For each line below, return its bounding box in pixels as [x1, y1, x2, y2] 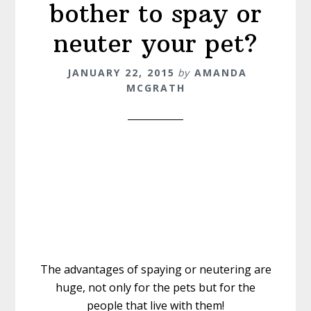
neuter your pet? [53, 27, 258, 59]
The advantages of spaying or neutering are [40, 261, 271, 277]
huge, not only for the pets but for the [56, 279, 255, 295]
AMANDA [194, 65, 247, 79]
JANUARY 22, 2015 [67, 65, 175, 79]
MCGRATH [126, 81, 185, 94]
